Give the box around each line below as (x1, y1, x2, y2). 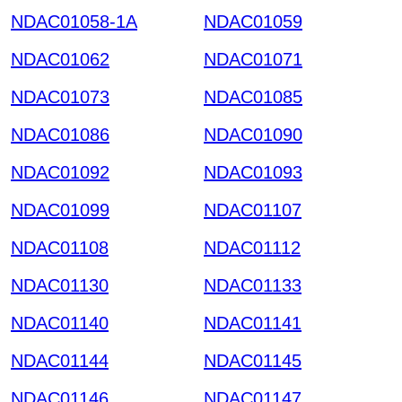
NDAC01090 (204, 124, 302, 144)
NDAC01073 (11, 86, 109, 107)
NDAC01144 (11, 350, 109, 371)
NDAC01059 (204, 11, 302, 31)
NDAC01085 (204, 86, 302, 107)
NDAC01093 (204, 162, 302, 182)
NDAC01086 (11, 124, 109, 144)
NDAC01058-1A (11, 11, 137, 31)
